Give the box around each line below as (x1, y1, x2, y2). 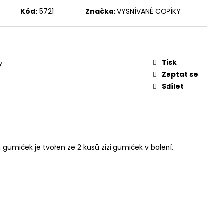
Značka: (85, 6, 117, 16)
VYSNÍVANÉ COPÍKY (116, 6, 181, 16)
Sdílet (162, 81, 184, 91)
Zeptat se (162, 69, 198, 79)
